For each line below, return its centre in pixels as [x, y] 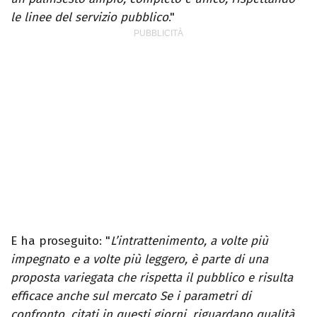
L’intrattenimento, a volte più [189, 241]
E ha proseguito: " [60, 241]
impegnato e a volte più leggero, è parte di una [139, 260]
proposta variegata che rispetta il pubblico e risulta [152, 278]
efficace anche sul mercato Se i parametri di [131, 296]
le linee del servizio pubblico [90, 18]
